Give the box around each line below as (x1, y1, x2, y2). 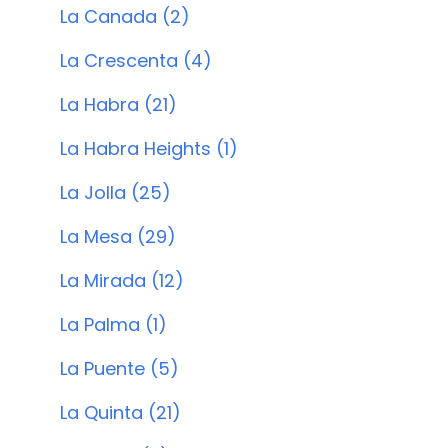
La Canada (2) (60, 4, 190, 29)
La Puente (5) (60, 356, 179, 381)
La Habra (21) (60, 92, 177, 117)
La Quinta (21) (60, 400, 181, 425)
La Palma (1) (60, 312, 167, 337)
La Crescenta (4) (60, 48, 212, 73)
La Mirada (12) (60, 268, 184, 293)
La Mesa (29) (60, 224, 176, 249)
